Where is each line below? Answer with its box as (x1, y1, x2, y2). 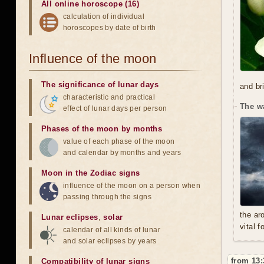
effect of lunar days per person (63, 104, 167, 113)
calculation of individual (63, 12, 144, 21)
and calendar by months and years (63, 148, 181, 157)
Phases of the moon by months (41, 124, 163, 133)
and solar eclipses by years (63, 237, 157, 245)
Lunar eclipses (41, 213, 98, 222)
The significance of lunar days (41, 80, 159, 89)
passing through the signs (63, 193, 151, 201)
